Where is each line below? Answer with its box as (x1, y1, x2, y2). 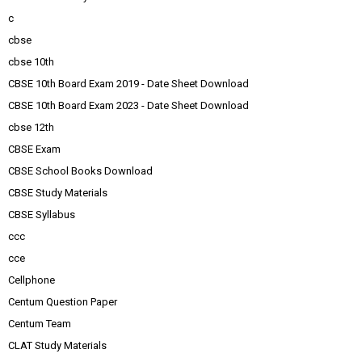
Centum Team (8, 318, 71, 330)
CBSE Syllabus (8, 208, 75, 221)
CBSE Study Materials (8, 187, 107, 199)
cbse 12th (8, 121, 54, 133)
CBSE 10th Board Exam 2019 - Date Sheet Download (8, 78, 249, 90)
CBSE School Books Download (8, 165, 153, 177)
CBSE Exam (8, 143, 61, 155)
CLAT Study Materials (8, 339, 107, 351)
